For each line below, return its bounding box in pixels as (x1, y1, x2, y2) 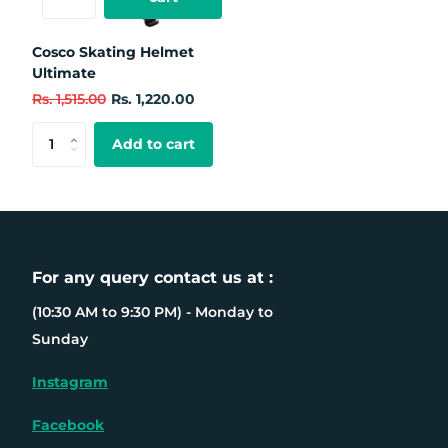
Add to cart (112, 135, 195, 154)
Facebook (32, 415, 104, 434)
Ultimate (32, 64, 96, 82)
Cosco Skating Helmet (32, 43, 194, 61)
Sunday (32, 329, 88, 348)
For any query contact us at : (32, 267, 273, 287)
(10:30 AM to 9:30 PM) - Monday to (32, 302, 273, 321)
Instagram (32, 372, 108, 391)
